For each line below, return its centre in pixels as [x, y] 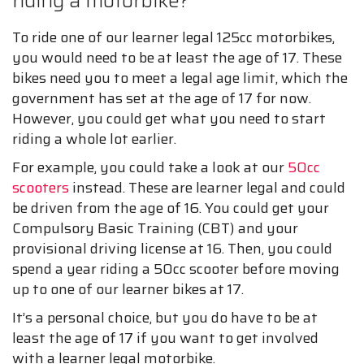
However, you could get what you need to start [169, 119]
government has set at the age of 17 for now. [162, 99]
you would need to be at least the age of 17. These [177, 58]
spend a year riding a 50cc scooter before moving [176, 269]
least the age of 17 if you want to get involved [165, 338]
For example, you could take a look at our [150, 168]
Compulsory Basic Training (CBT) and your [155, 229]
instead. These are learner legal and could [207, 188]
